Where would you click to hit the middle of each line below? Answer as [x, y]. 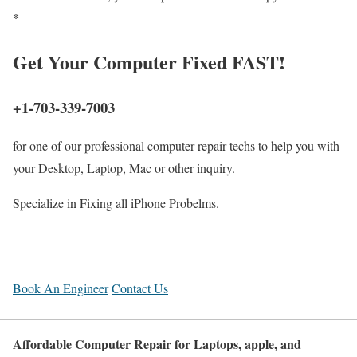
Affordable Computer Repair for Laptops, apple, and [157, 344]
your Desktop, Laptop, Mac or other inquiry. [124, 168]
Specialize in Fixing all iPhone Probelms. [116, 203]
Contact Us [140, 288]
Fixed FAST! [231, 61]
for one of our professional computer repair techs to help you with [176, 146]
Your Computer [112, 61]
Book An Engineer [61, 288]
